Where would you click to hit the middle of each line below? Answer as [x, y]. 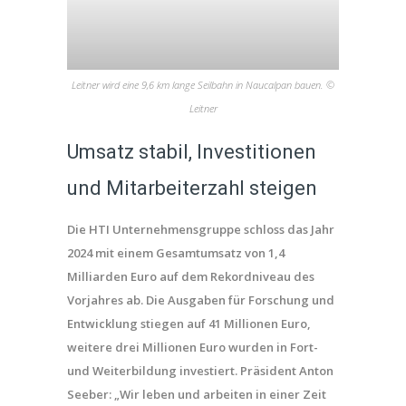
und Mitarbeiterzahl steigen [192, 188]
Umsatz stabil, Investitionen [192, 151]
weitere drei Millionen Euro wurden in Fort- [193, 347]
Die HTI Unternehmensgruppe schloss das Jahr [201, 229]
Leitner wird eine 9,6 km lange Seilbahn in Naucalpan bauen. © [203, 84]
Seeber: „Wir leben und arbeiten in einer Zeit [197, 394]
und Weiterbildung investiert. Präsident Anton [200, 370]
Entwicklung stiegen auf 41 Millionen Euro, [189, 323]
